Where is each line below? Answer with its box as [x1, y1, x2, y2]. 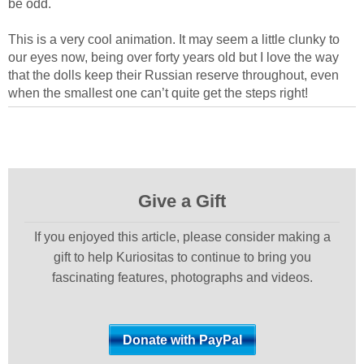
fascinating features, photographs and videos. [51, 271, 313, 284]
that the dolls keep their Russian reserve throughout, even [8, 68, 339, 82]
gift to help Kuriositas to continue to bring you [53, 250, 311, 264]
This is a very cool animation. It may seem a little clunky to [8, 32, 340, 46]
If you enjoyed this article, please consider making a [33, 230, 331, 244]
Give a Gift [138, 191, 226, 211]
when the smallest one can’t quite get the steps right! [8, 86, 308, 100]
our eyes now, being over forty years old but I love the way [8, 50, 339, 64]
